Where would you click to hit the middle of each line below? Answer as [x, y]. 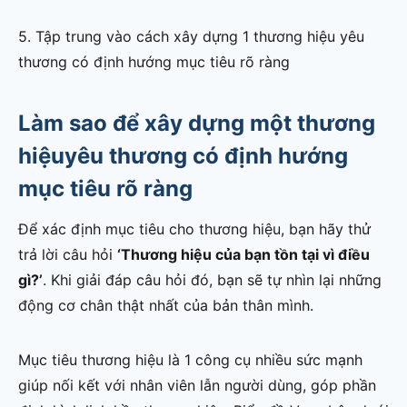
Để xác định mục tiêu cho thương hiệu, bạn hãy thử [194, 229]
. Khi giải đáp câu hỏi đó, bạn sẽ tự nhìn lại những [212, 280]
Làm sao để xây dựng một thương [197, 124]
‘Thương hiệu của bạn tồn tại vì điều [243, 255]
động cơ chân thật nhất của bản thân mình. [166, 306]
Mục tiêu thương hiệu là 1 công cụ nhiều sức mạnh [190, 360]
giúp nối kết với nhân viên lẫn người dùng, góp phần [197, 386]
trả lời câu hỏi [68, 255]
